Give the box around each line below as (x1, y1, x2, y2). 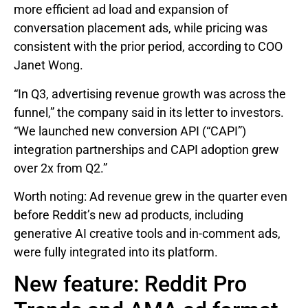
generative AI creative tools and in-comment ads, (14, 226, 280, 241)
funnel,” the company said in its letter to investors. (14, 104, 284, 120)
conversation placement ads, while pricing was (14, 21, 267, 36)
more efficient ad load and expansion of (14, 2, 228, 17)
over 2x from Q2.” (14, 160, 107, 175)
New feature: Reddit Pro (14, 271, 247, 298)
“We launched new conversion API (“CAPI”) (14, 123, 246, 138)
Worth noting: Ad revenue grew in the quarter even (14, 189, 287, 204)
